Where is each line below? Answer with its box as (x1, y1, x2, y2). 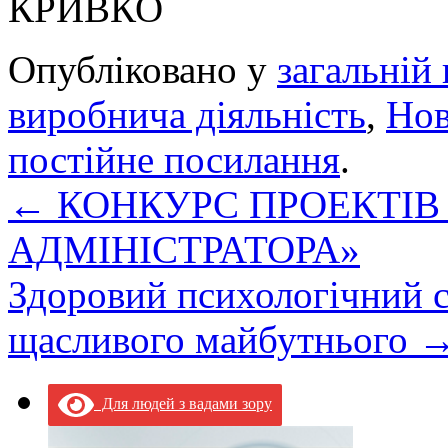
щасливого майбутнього (8, 317, 418, 361)
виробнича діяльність (8, 92, 366, 136)
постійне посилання (8, 137, 340, 181)
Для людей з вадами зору (94, 394, 272, 412)
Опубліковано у (8, 47, 277, 91)
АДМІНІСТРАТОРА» (8, 227, 360, 271)
